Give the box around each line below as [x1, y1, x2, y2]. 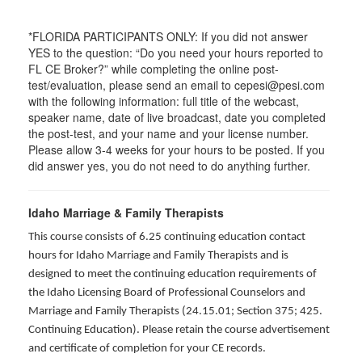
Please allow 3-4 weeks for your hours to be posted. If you [28, 141, 325, 158]
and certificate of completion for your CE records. [28, 343, 266, 355]
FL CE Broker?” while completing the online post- [28, 61, 279, 77]
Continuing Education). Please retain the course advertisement [28, 324, 330, 336]
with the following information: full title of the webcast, [28, 93, 299, 109]
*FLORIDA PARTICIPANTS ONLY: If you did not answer [28, 28, 308, 44]
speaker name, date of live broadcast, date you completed [28, 109, 326, 125]
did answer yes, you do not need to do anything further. [28, 158, 310, 174]
